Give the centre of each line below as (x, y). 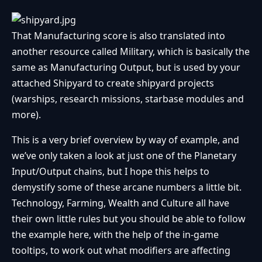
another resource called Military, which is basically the (131, 51)
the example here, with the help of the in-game (115, 234)
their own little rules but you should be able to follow (129, 218)
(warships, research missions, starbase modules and (128, 99)
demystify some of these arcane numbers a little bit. (127, 187)
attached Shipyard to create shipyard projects (113, 83)
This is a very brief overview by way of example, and (125, 139)
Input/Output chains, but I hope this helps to (111, 171)
